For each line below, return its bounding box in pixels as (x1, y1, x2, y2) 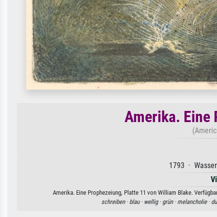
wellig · (144, 198, 162, 205)
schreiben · (101, 198, 129, 205)
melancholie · (177, 198, 211, 205)
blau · (129, 198, 144, 205)
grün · (162, 198, 177, 205)
